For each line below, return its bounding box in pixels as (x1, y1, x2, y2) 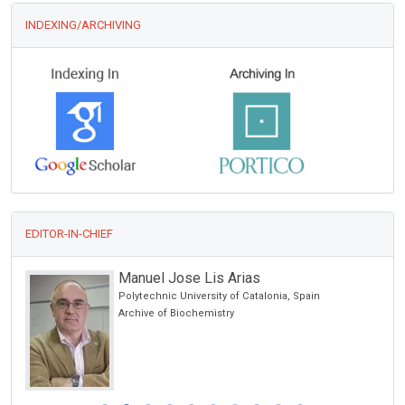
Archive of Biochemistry (118, 307, 234, 320)
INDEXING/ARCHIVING (25, 18, 141, 33)
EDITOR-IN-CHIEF (25, 227, 113, 241)
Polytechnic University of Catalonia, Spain (118, 290, 320, 303)
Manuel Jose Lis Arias (118, 269, 260, 287)
